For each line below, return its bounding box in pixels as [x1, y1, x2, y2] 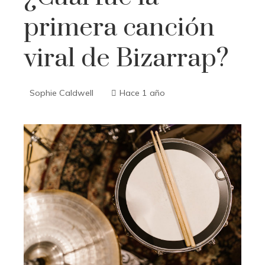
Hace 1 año [119, 88, 165, 98]
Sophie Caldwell [30, 88, 93, 98]
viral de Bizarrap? [24, 43, 229, 75]
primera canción [24, 12, 215, 44]
